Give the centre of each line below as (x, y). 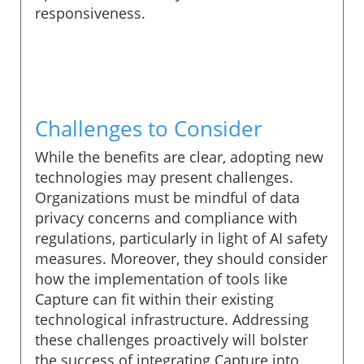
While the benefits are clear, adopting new (179, 156)
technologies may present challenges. (164, 177)
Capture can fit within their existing (154, 299)
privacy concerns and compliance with (166, 217)
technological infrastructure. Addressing (172, 319)
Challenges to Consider (149, 128)
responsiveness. (90, 13)
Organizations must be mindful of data (167, 197)
